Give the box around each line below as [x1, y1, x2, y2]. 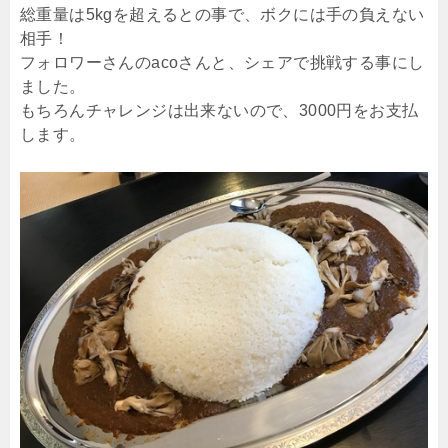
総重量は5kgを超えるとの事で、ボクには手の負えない [20, 5, 425, 23]
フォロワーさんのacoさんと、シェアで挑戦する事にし [20, 53, 425, 71]
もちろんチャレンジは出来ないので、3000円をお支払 [20, 101, 419, 119]
